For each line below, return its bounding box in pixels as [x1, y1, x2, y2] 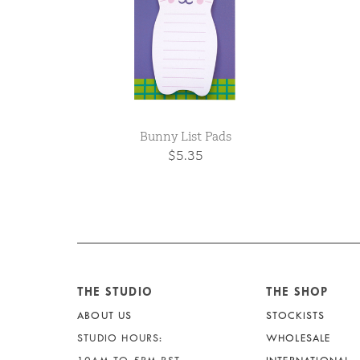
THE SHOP [265, 284, 329, 300]
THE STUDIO [77, 284, 153, 300]
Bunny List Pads [140, 129, 231, 145]
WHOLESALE [265, 332, 331, 345]
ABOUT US [77, 309, 133, 322]
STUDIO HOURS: [77, 332, 163, 345]
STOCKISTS [265, 309, 325, 322]
